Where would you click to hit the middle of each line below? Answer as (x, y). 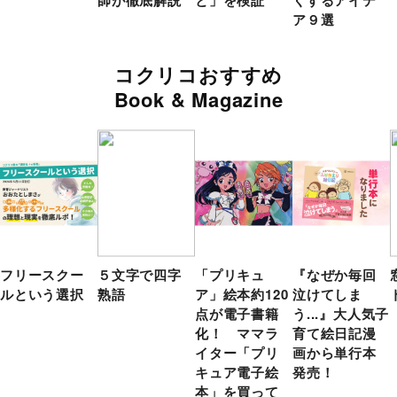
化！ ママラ (237, 334)
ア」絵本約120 (242, 295)
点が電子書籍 (237, 314)
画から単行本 (335, 353)
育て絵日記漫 (335, 334)
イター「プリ (237, 353)
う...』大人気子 (341, 314)
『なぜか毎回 (335, 275)
